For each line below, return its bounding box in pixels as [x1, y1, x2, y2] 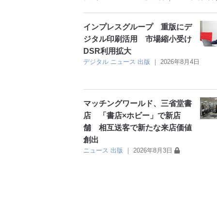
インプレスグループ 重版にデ [83, 22, 192, 31]
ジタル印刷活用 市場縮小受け [83, 34, 192, 43]
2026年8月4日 [160, 58, 200, 65]
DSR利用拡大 [83, 46, 131, 55]
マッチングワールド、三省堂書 [83, 99, 192, 108]
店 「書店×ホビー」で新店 [83, 111, 181, 120]
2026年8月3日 [133, 146, 172, 154]
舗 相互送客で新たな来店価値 [83, 123, 192, 132]
